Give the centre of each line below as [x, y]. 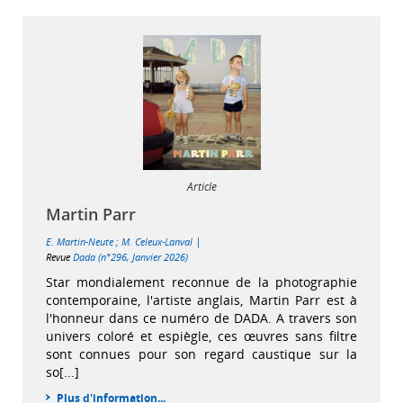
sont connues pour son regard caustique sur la [201, 354]
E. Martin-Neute [80, 242]
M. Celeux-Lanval [157, 242]
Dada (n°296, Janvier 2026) [130, 257]
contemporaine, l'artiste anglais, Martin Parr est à [201, 300]
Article [201, 187]
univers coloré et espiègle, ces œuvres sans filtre [201, 336]
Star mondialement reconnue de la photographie [201, 282]
